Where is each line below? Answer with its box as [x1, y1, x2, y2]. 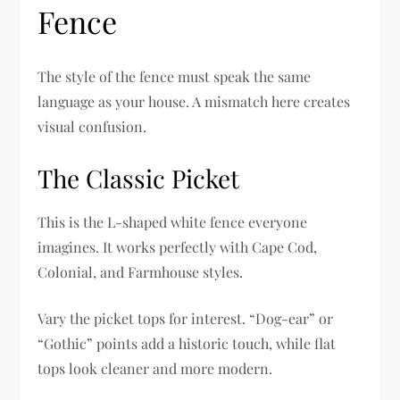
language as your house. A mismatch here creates [37, 92, 351, 112]
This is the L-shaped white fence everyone [37, 212, 308, 232]
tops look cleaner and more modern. [37, 359, 273, 379]
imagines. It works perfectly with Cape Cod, [37, 237, 318, 257]
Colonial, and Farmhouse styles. [37, 262, 244, 282]
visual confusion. [37, 117, 147, 137]
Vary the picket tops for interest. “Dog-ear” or [37, 309, 334, 329]
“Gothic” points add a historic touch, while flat [37, 334, 337, 354]
